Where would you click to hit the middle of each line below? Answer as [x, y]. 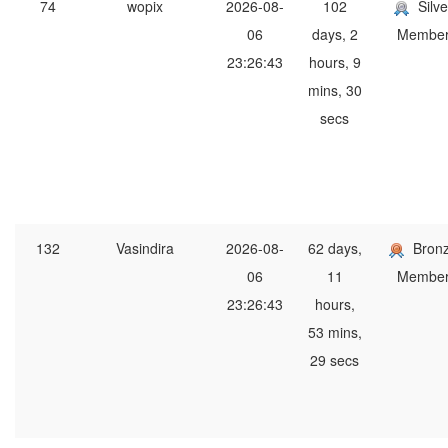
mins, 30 [334, 90]
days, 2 [334, 34]
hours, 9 [334, 62]
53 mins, [334, 332]
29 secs [334, 360]
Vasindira [145, 248]
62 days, [334, 248]
